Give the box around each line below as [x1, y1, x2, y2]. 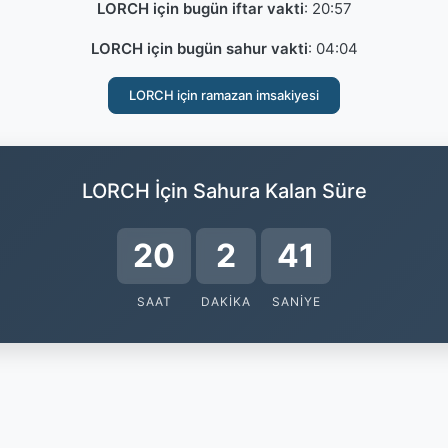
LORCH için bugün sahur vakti [90, 39, 308, 58]
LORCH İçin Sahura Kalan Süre [81, 179, 367, 203]
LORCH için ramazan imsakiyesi [129, 87, 319, 103]
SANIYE [271, 294, 321, 309]
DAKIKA [198, 294, 248, 309]
